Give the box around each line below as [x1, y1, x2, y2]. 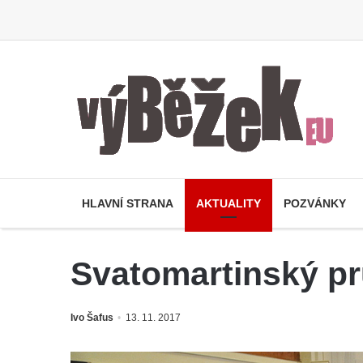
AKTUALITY [196, 197, 261, 210]
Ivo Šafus [70, 312, 113, 323]
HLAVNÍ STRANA [82, 197, 173, 210]
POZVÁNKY [284, 197, 346, 210]
